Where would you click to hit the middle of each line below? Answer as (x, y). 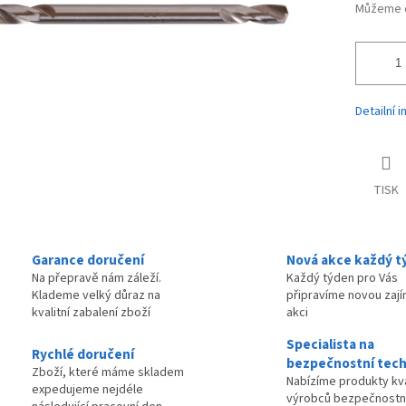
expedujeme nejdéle (87, 389)
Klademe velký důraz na (96, 296)
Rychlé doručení (83, 354)
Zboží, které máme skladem (108, 372)
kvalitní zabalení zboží (91, 313)
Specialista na (330, 345)
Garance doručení (88, 261)
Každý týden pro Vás (342, 279)
